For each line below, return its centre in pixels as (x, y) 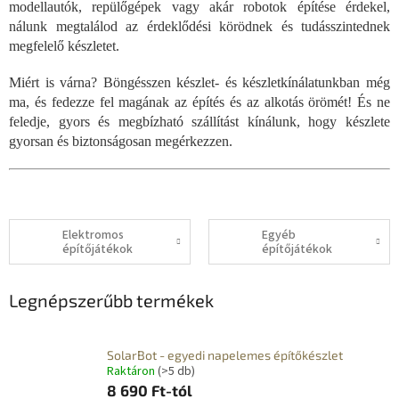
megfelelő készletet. (64, 46)
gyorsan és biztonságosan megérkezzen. (121, 142)
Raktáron (132, 372)
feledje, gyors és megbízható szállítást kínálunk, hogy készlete (199, 122)
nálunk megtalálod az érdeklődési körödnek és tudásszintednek (199, 27)
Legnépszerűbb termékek (111, 301)
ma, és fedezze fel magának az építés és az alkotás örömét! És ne (199, 102)
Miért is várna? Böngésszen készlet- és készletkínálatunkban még (199, 83)
